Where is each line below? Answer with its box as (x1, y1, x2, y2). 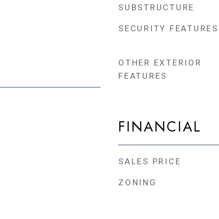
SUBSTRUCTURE (118, 2, 195, 12)
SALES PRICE (118, 156, 181, 166)
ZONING (118, 177, 157, 187)
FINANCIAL (118, 116, 201, 137)
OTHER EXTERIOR (118, 58, 202, 67)
